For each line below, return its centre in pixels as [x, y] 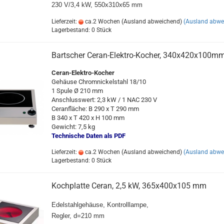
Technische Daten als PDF [89, 136]
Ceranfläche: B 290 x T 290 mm [95, 109]
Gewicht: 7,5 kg [73, 127]
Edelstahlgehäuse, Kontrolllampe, [100, 205]
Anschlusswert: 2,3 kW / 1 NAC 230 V [104, 100]
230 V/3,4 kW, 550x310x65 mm [97, 5]
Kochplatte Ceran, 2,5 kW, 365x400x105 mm [129, 186]
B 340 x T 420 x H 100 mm [88, 118]
